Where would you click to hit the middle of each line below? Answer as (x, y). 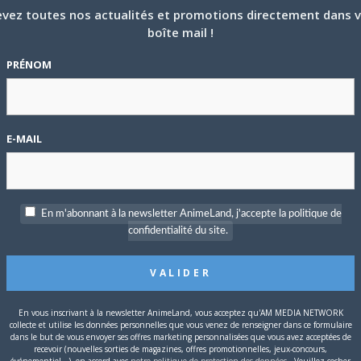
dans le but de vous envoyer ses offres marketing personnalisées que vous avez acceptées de (180, 337)
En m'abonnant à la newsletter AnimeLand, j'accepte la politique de (191, 214)
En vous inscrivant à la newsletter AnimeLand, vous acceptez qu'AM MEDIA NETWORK (180, 313)
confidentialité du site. (178, 231)
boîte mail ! (180, 32)
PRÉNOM (29, 64)
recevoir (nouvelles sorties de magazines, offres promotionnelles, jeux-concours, (180, 349)
